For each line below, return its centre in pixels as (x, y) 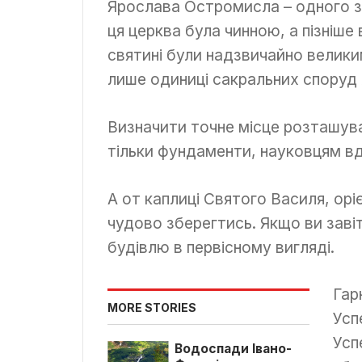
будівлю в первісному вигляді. (221, 247)
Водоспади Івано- (233, 349)
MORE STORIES (152, 308)
